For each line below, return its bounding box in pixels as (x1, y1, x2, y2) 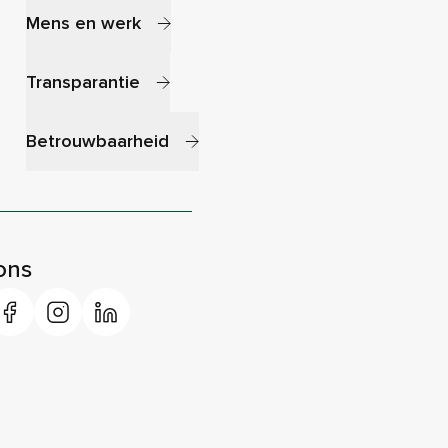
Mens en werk (25, 12, 141, 34)
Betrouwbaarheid (25, 130, 169, 152)
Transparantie (25, 71, 140, 93)
